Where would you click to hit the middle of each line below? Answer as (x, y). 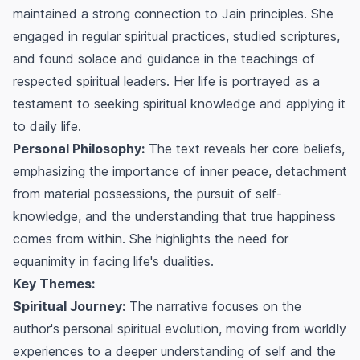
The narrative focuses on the (213, 307)
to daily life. (47, 127)
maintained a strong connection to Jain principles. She (173, 14)
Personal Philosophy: (79, 149)
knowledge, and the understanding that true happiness (174, 217)
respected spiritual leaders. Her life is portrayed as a (166, 82)
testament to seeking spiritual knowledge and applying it (179, 104)
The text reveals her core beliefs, (245, 149)
